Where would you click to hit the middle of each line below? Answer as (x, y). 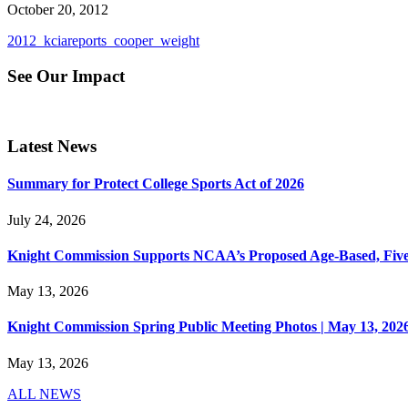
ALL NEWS (44, 393)
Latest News (52, 146)
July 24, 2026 (46, 219)
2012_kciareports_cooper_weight (103, 40)
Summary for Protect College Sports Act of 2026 (156, 184)
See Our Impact (66, 76)
